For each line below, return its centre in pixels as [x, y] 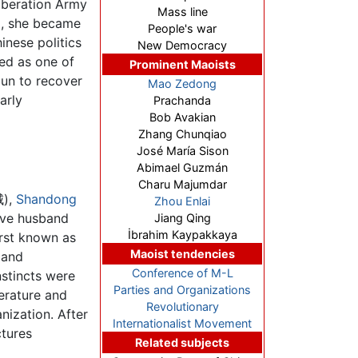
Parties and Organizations [182, 290]
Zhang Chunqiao [182, 134]
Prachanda [182, 101]
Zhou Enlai [182, 201]
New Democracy [182, 46]
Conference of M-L [182, 273]
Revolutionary [182, 307]
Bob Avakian [182, 117]
